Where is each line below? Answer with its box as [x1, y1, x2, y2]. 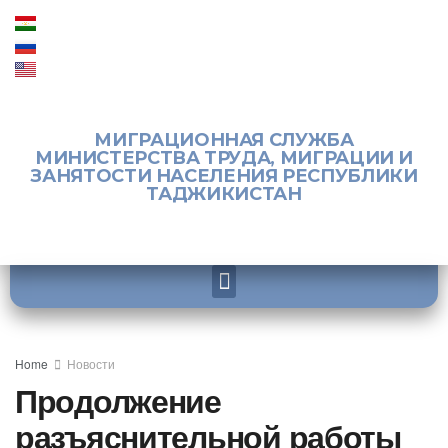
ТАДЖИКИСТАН [146, 183, 302, 205]
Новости [67, 355, 115, 372]
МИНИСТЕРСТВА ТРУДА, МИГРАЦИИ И [34, 147, 414, 169]
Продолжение [15, 377, 221, 423]
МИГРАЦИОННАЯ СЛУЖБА [94, 129, 354, 151]
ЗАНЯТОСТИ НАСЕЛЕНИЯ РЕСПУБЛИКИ [30, 165, 418, 187]
